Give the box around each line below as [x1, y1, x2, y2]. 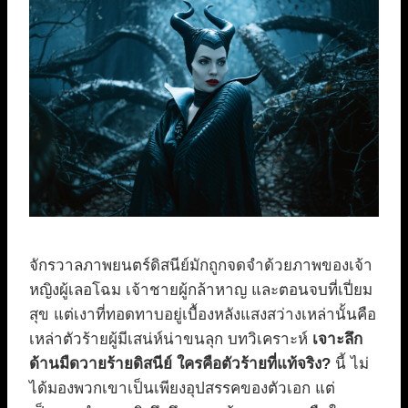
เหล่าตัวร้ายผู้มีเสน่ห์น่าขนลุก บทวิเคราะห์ [29, 330, 312, 348]
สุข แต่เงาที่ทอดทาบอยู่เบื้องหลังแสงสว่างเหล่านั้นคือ [29, 305, 376, 323]
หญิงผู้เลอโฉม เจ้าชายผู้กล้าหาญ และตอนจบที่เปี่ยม [29, 280, 372, 299]
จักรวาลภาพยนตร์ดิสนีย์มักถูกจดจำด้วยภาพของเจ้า [29, 256, 372, 274]
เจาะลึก [312, 330, 362, 348]
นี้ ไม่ [331, 354, 369, 372]
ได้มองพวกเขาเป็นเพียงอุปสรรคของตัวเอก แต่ [29, 379, 335, 397]
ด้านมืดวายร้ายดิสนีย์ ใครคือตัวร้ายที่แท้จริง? [29, 354, 331, 372]
